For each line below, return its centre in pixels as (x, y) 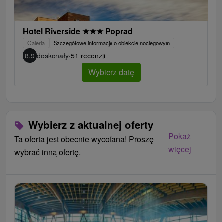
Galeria (36, 43)
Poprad (118, 31)
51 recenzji (88, 56)
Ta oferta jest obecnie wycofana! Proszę (84, 139)
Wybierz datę (111, 72)
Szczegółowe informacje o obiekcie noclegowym (112, 43)
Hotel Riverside (53, 31)
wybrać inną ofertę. (48, 152)
